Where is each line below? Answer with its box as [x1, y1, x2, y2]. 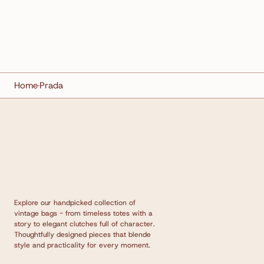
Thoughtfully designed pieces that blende [14, 230, 151, 239]
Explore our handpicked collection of [14, 198, 136, 207]
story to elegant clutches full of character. [14, 219, 155, 229]
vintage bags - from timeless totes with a [14, 209, 153, 218]
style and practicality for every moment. [14, 240, 150, 250]
